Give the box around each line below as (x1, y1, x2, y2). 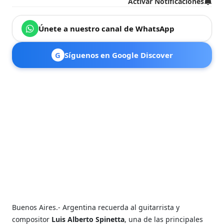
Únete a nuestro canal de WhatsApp (38, 23, 175, 33)
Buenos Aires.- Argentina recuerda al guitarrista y (12, 202, 180, 212)
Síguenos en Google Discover (64, 49, 173, 60)
